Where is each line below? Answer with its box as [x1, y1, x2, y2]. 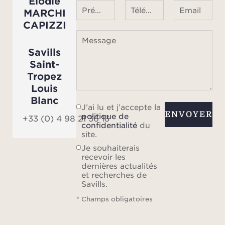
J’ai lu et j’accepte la [81, 101, 161, 111]
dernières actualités [81, 161, 158, 170]
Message [82, 35, 117, 45]
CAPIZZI [23, 19, 66, 31]
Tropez [27, 70, 62, 82]
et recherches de [81, 170, 147, 179]
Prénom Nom [95, 5, 101, 15]
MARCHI [23, 7, 66, 19]
